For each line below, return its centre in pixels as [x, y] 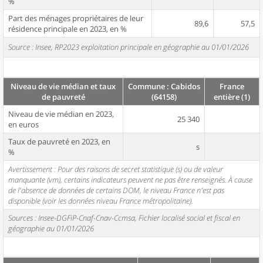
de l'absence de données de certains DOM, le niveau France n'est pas [116, 190]
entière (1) [232, 97]
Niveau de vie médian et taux [63, 86]
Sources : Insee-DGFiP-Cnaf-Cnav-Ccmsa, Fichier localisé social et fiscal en [124, 218]
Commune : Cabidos [164, 86]
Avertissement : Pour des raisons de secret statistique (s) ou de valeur [116, 169]
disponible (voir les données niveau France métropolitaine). [101, 201]
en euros [23, 124]
